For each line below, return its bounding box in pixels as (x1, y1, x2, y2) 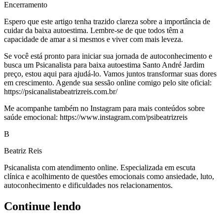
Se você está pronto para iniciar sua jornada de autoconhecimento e (4, 51, 212, 60)
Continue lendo (4, 199, 81, 213)
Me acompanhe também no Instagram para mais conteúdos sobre (4, 104, 205, 112)
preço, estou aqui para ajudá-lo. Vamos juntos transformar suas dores (4, 69, 217, 78)
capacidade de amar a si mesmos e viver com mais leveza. (4, 35, 183, 43)
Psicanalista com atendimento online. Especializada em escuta (4, 163, 195, 172)
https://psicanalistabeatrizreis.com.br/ (4, 87, 117, 96)
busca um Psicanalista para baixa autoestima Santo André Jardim (4, 60, 204, 69)
